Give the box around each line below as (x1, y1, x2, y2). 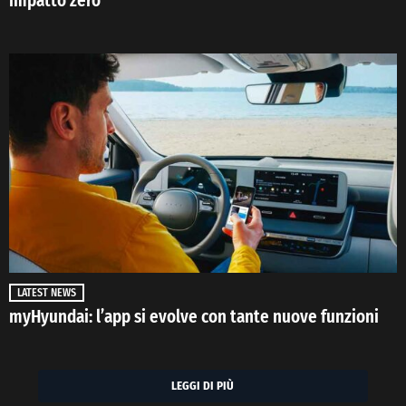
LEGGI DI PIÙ (171, 378, 235, 392)
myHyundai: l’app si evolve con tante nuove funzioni (9, 305, 379, 327)
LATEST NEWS (17, 285, 76, 299)
